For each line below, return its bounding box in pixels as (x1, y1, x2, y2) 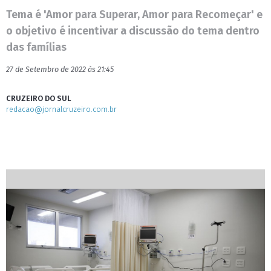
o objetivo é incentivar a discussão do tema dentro (6, 24, 260, 38)
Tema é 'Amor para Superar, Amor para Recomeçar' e (6, 8, 263, 21)
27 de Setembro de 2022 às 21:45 (6, 65, 114, 74)
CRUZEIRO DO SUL (6, 94, 71, 103)
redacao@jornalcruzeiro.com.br (6, 105, 117, 114)
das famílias (6, 41, 67, 54)
